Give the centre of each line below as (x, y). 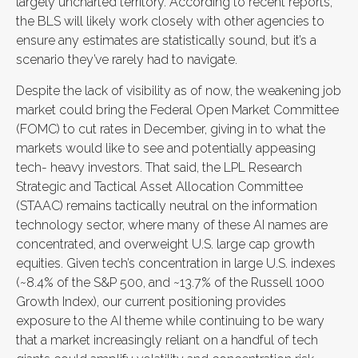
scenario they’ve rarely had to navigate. (127, 59)
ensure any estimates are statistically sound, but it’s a (166, 40)
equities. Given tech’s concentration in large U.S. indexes (176, 263)
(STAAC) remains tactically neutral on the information (167, 205)
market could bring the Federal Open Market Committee (177, 109)
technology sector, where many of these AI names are (172, 225)
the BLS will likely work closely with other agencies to (170, 21)
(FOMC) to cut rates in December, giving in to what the (171, 129)
